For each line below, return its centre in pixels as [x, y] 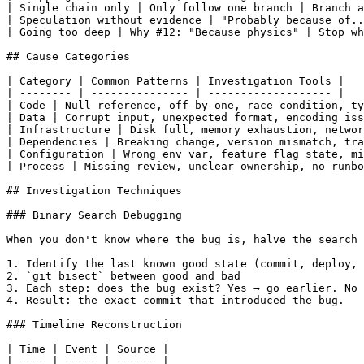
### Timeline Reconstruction [94, 324]
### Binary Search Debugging [94, 214]
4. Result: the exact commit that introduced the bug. [175, 300]
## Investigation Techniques [94, 190]
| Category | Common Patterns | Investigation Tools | [175, 80]
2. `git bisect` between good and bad [123, 275]
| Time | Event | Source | [88, 349]
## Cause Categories [68, 56]
